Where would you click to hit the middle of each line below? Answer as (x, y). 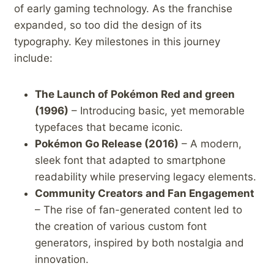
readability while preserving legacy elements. (146, 177)
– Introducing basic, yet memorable (157, 111)
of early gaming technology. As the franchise (123, 9)
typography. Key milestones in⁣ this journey (117, 42)
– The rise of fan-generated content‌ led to (139, 210)
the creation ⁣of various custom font (121, 227)
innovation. (62, 260)
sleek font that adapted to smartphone (130, 161)
